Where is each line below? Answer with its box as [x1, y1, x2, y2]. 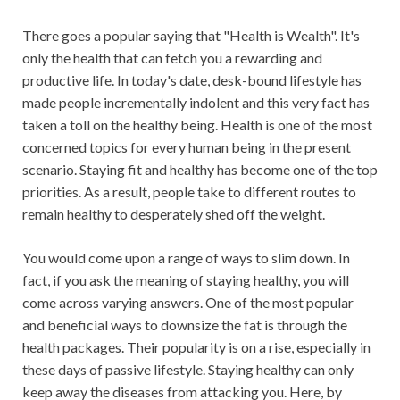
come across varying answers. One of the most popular [22, 294, 354, 311]
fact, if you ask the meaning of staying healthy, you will [22, 271, 349, 288]
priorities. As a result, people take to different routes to [22, 183, 356, 200]
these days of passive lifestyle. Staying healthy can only [22, 361, 354, 378]
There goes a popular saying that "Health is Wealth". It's [22, 27, 360, 44]
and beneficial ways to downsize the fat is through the [22, 316, 347, 333]
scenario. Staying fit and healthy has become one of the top [22, 161, 378, 178]
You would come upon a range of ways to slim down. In [22, 249, 350, 266]
